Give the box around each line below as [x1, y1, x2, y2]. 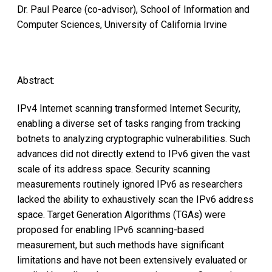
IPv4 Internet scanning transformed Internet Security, [17, 102, 240, 114]
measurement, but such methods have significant [17, 239, 224, 251]
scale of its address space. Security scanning [17, 163, 210, 175]
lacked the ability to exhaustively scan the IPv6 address [17, 193, 254, 205]
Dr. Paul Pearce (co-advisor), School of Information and [17, 4, 250, 16]
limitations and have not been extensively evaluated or [17, 254, 247, 266]
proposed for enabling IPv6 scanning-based [17, 223, 204, 236]
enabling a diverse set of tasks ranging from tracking [17, 117, 240, 129]
